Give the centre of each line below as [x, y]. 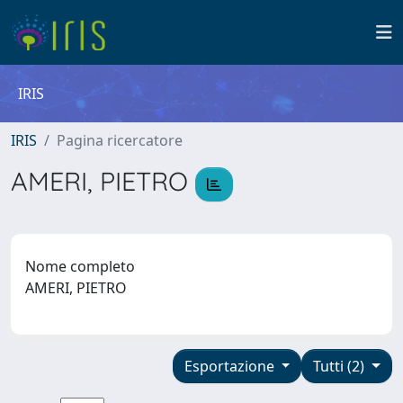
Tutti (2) [341, 366]
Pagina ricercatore [120, 140]
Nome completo [80, 266]
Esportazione [231, 366]
